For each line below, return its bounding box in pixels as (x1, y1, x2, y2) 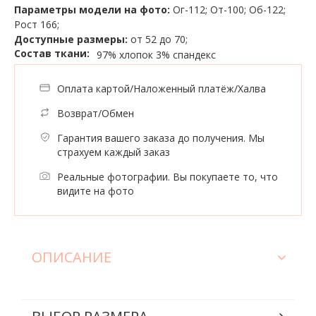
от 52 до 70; (128, 32, 188, 46)
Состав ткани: (14, 46, 90, 60)
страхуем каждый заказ (57, 145, 170, 159)
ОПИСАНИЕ (32, 247, 111, 267)
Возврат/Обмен (57, 106, 134, 120)
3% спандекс (156, 48, 216, 62)
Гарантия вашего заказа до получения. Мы (57, 130, 265, 145)
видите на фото (57, 183, 134, 197)
